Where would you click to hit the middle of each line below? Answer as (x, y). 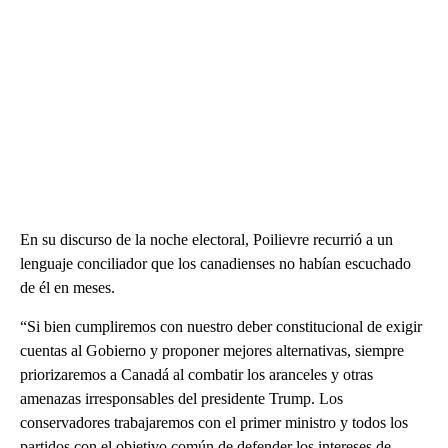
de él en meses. (67, 288)
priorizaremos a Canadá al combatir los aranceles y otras (196, 375)
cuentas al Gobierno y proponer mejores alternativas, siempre (212, 351)
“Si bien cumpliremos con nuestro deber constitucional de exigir (221, 327)
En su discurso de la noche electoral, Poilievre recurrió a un (206, 240)
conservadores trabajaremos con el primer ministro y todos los (214, 423)
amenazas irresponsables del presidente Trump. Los (181, 399)
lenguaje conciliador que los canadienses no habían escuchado (215, 264)
